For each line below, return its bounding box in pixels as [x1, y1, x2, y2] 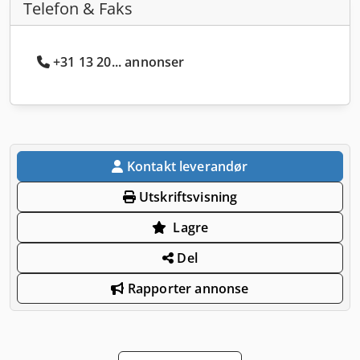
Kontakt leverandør [126, 157, 248, 175]
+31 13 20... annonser [53, 52, 185, 71]
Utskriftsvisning [135, 187, 238, 206]
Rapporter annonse [124, 279, 249, 297]
